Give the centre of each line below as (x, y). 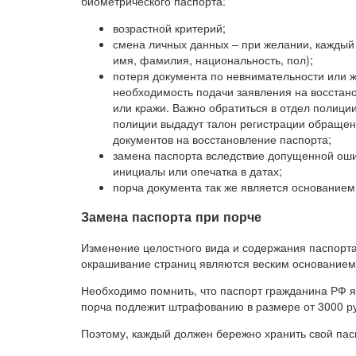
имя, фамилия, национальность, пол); (213, 60)
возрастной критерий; (169, 28)
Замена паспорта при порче (171, 217)
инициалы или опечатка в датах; (197, 171)
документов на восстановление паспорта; (222, 139)
